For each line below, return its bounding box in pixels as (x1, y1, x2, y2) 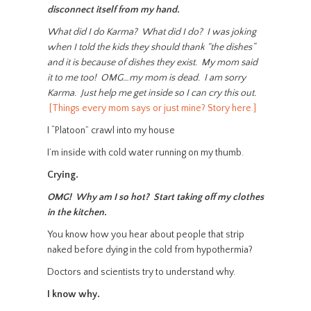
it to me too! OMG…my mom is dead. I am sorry (47, 72, 246, 83)
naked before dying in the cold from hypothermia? (47, 244, 253, 255)
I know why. (47, 289, 100, 300)
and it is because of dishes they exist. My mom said (47, 57, 258, 68)
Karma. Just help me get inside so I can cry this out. (47, 87, 256, 99)
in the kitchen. (47, 207, 107, 218)
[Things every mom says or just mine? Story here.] (49, 103, 256, 114)
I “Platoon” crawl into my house (47, 125, 175, 136)
